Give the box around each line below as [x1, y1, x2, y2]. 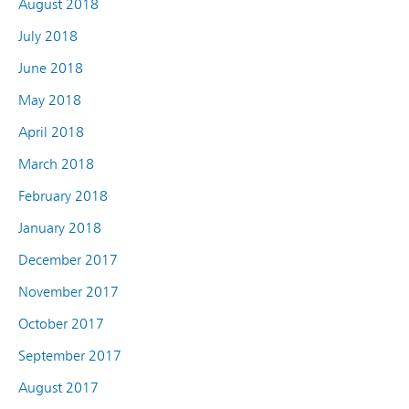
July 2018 [18, 26, 78, 45]
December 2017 [18, 250, 118, 268]
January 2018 [18, 218, 101, 236]
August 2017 [18, 378, 99, 396]
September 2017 [18, 346, 121, 364]
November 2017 [18, 282, 119, 300]
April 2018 [18, 122, 84, 141]
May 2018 [18, 90, 81, 109]
